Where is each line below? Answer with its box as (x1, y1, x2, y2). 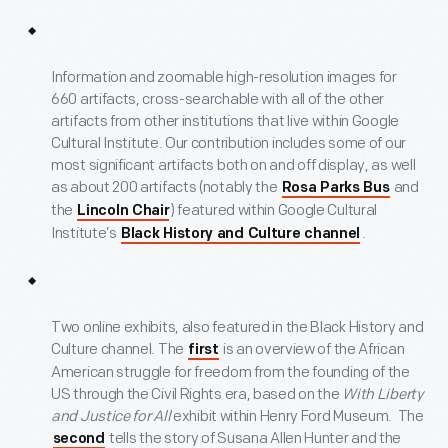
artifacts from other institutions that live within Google (51, 111, 399, 131)
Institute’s (51, 223, 120, 243)
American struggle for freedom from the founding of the (51, 362, 410, 382)
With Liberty (342, 384, 424, 404)
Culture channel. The (51, 339, 187, 359)
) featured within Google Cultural (170, 200, 378, 220)
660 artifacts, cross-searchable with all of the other (51, 89, 385, 109)
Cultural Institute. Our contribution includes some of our (51, 133, 406, 153)
